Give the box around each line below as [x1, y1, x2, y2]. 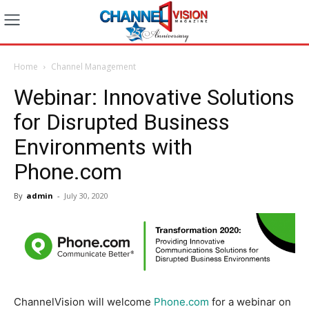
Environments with [14, 133, 192, 160]
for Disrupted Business [14, 108, 230, 135]
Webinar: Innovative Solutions [14, 83, 295, 110]
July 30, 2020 [64, 190, 108, 201]
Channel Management [51, 60, 136, 72]
